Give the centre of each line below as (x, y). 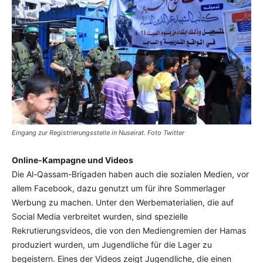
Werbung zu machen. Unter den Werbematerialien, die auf (123, 202)
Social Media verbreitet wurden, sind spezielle (100, 216)
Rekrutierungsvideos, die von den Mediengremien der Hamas (129, 230)
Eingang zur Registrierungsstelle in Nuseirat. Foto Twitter (98, 132)
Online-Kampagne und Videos (73, 160)
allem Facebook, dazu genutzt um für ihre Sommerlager (119, 188)
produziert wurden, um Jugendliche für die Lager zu (112, 244)
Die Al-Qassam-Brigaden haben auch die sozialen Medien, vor (130, 174)
